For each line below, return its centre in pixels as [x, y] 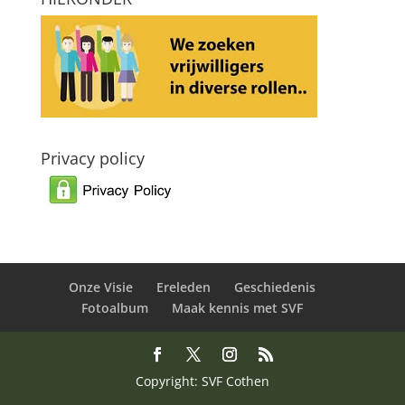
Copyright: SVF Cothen [202, 381]
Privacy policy [92, 158]
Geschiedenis [275, 287]
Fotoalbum [115, 307]
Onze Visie [101, 287]
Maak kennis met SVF [238, 307]
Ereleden [184, 287]
